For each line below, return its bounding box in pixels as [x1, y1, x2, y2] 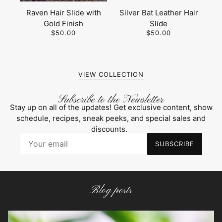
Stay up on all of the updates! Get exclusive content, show [9, 102, 213, 112]
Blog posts [90, 184, 132, 198]
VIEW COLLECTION [78, 70, 144, 79]
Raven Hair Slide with [26, 8, 101, 17]
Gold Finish [44, 19, 83, 28]
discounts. [91, 124, 131, 134]
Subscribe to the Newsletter [58, 93, 164, 107]
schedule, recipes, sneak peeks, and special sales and [16, 113, 206, 123]
